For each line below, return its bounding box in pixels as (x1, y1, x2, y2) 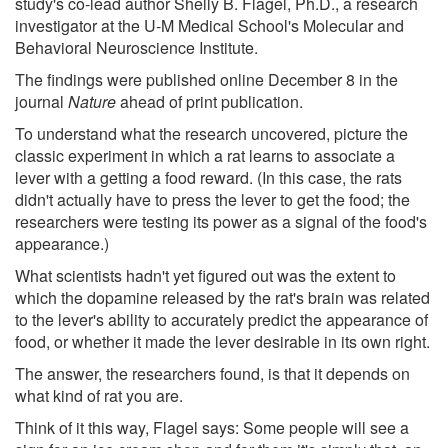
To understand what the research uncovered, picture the (15, 121, 408, 145)
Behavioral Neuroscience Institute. (15, 35, 258, 59)
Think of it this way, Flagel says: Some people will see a (15, 415, 409, 439)
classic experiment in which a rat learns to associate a (15, 143, 395, 167)
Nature (68, 89, 116, 113)
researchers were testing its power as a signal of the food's (15, 209, 427, 233)
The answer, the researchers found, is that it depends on (15, 361, 410, 385)
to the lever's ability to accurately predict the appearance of (15, 307, 428, 331)
